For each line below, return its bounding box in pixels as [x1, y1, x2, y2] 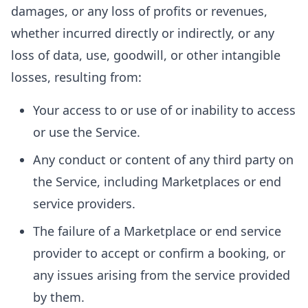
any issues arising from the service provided [33, 267, 290, 283]
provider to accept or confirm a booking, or [33, 245, 285, 261]
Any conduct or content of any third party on [33, 151, 294, 168]
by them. [33, 289, 85, 305]
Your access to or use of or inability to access [33, 102, 296, 118]
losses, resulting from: [11, 69, 142, 85]
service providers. [33, 195, 135, 212]
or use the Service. [33, 124, 140, 140]
